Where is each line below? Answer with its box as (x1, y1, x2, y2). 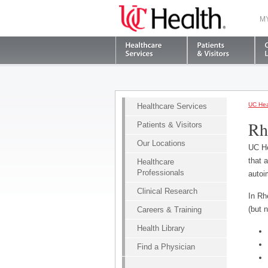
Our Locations (137, 139, 185, 148)
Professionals (137, 168, 184, 177)
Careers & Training (137, 205, 202, 214)
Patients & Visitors (137, 120, 202, 129)
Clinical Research (137, 187, 197, 196)
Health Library (137, 224, 185, 233)
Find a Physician (137, 242, 195, 251)
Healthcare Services (137, 102, 207, 111)
